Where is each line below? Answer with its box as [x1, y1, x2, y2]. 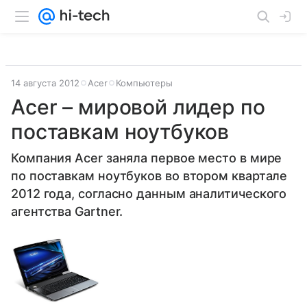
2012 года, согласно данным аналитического [11, 186, 287, 201]
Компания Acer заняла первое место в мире [11, 151, 282, 165]
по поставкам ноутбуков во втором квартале [11, 169, 288, 183]
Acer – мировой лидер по [11, 95, 265, 119]
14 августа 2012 [11, 77, 79, 88]
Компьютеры [116, 77, 173, 88]
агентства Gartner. [11, 204, 123, 219]
